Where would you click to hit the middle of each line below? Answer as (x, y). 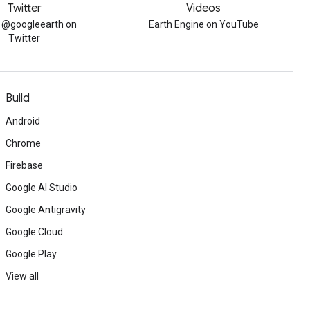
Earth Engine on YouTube (203, 24)
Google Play (31, 254)
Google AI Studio (42, 188)
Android (23, 121)
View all (22, 276)
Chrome (23, 143)
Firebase (24, 165)
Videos (204, 8)
